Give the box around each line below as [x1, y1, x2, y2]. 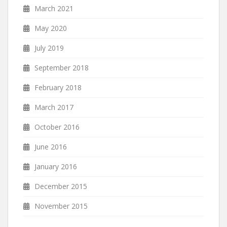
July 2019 [34, 43, 64, 53]
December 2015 [34, 181, 87, 191]
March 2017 [34, 102, 73, 112]
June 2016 [34, 141, 67, 152]
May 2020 [34, 23, 67, 33]
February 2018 [34, 82, 82, 92]
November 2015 [34, 201, 88, 211]
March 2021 [34, 3, 73, 13]
